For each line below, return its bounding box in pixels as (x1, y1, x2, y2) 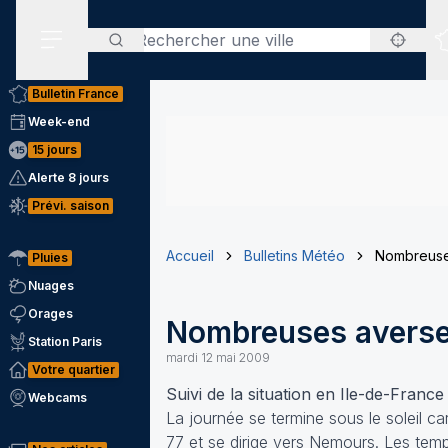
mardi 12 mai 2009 (166, 350, 270, 365)
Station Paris (28, 334, 102, 349)
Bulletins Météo (244, 247, 345, 264)
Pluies (32, 250, 68, 265)
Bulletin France (32, 86, 119, 101)
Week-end (28, 114, 90, 129)
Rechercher (107, 40, 197, 61)
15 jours (32, 142, 77, 157)
